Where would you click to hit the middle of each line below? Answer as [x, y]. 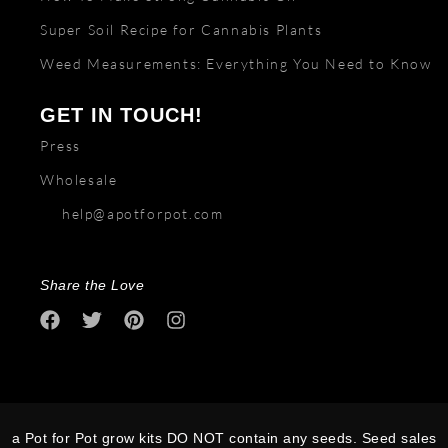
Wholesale [79, 180]
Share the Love [92, 285]
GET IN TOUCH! [121, 115]
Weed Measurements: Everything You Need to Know [236, 64]
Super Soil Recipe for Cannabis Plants [181, 30]
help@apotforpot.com [143, 214]
